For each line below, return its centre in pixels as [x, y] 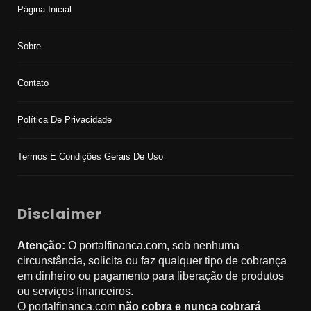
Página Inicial [44, 10]
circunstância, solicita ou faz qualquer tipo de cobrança [152, 261]
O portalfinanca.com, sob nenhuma [154, 246]
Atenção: [43, 246]
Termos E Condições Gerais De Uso [90, 157]
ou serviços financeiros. [75, 292]
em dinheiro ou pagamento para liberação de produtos [151, 276]
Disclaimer [60, 214]
